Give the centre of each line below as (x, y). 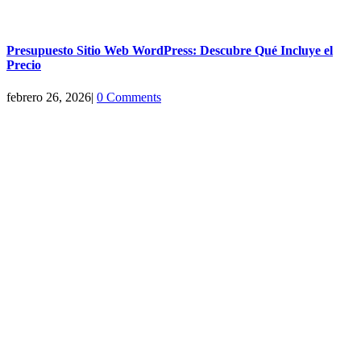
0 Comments (129, 97)
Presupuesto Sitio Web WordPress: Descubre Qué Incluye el (170, 51)
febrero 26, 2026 (49, 97)
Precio (24, 65)
